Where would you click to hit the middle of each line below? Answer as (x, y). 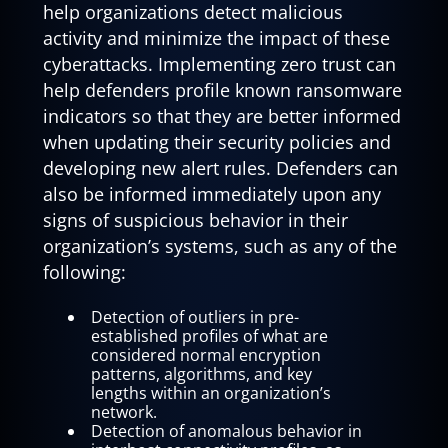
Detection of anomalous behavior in (226, 431)
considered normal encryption (205, 355)
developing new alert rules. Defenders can (220, 167)
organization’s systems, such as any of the (219, 245)
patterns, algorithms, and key (201, 374)
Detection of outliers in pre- (194, 317)
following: (84, 271)
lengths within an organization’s (210, 393)
